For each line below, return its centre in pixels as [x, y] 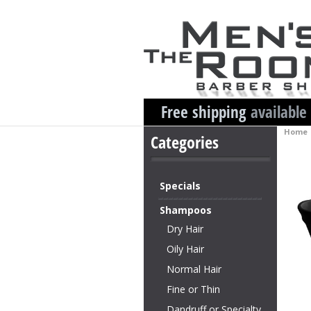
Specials [180, 186]
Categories [185, 142]
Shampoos [186, 210]
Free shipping [206, 112]
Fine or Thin [193, 289]
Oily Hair [185, 249]
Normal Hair [194, 269]
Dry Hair [185, 229]
